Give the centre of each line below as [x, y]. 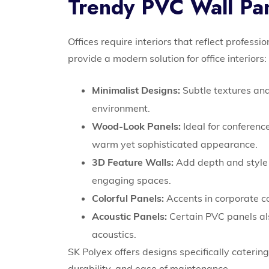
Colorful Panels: [128, 198]
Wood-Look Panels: [137, 126]
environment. [121, 108]
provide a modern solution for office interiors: [168, 59]
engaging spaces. [132, 180]
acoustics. [114, 234]
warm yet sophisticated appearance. [175, 144]
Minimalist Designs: [136, 90]
